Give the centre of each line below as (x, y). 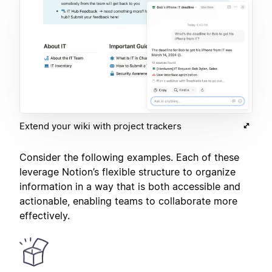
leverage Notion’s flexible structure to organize (127, 172)
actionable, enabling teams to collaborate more (128, 201)
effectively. (45, 216)
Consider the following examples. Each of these (129, 158)
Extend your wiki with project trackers (100, 126)
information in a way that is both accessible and (130, 187)
